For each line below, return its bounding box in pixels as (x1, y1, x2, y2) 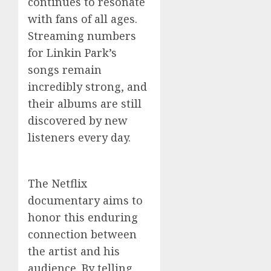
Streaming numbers (28, 28, 136, 43)
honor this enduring (28, 210, 138, 224)
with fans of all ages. (28, 11, 137, 26)
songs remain (28, 62, 102, 77)
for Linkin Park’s (28, 45, 117, 60)
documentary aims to (28, 193, 143, 207)
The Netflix (28, 176, 87, 191)
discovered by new (28, 113, 128, 128)
